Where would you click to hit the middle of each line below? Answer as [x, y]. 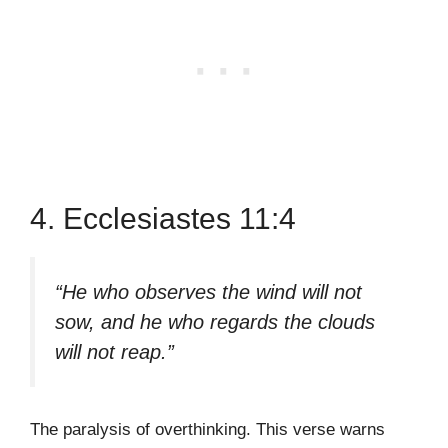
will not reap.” [114, 351]
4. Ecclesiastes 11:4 [163, 218]
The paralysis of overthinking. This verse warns [207, 430]
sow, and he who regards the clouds [215, 321]
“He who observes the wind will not [208, 291]
